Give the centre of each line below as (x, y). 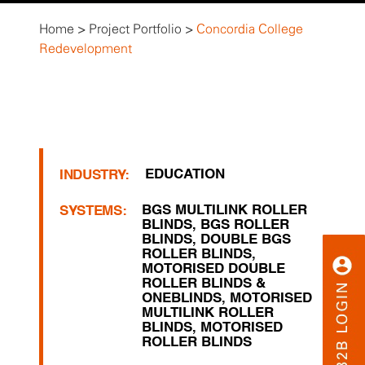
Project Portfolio (135, 29)
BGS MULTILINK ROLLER (225, 211)
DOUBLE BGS (246, 240)
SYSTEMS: (93, 211)
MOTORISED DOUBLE (214, 269)
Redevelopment (86, 49)
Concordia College (250, 29)
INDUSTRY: (95, 176)
